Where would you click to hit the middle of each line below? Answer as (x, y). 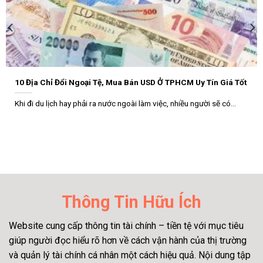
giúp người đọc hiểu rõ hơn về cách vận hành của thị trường (128, 241)
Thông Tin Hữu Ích (131, 202)
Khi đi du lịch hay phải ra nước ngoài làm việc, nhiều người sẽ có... (125, 103)
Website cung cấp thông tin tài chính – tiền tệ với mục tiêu (126, 226)
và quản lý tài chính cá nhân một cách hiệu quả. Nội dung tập (130, 255)
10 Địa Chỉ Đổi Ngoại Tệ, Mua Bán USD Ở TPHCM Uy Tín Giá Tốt (130, 82)
